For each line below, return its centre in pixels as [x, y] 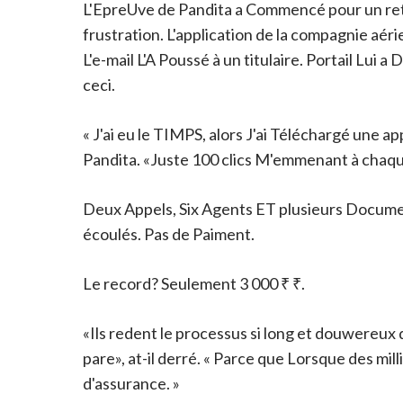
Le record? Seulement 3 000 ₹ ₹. [194, 283]
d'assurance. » [131, 383]
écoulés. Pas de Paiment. [169, 233]
